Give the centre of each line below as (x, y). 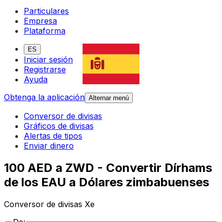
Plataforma (45, 31)
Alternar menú (109, 98)
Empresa (40, 21)
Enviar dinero (49, 146)
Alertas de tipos (53, 136)
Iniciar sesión (48, 60)
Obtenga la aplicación (44, 97)
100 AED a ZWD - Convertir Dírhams (108, 168)
